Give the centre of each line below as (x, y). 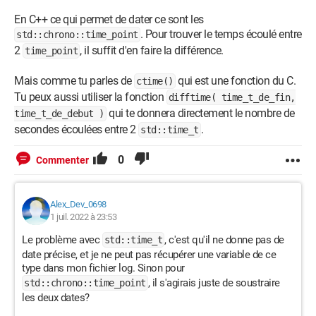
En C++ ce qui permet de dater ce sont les (109, 19)
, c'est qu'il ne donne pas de (224, 240)
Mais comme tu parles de (74, 81)
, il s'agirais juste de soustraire (214, 283)
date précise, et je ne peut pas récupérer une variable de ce (149, 255)
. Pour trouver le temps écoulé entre (221, 34)
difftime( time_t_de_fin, (232, 97)
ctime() (155, 81)
